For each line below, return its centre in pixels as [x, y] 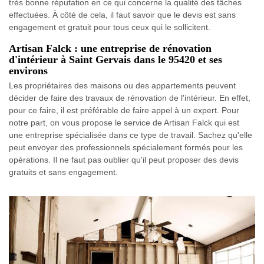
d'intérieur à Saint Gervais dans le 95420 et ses [115, 59]
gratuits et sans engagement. [63, 172]
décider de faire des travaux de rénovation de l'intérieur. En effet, [130, 98]
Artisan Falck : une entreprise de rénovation [110, 48]
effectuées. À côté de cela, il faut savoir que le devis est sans [122, 14]
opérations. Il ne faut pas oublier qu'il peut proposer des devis [124, 159]
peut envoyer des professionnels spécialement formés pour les [126, 147]
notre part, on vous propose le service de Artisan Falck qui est [124, 122]
